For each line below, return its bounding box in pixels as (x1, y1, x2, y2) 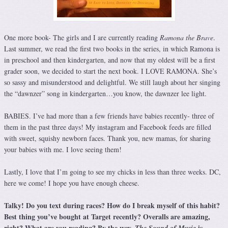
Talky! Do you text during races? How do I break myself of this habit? (4, 200, 220, 211)
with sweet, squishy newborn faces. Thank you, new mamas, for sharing (4, 133, 211, 144)
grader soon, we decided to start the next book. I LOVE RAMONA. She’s (4, 66, 217, 76)
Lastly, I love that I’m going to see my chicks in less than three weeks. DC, (4, 167, 221, 177)
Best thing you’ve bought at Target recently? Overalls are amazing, (4, 211, 210, 222)
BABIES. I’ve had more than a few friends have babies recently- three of (4, 111, 214, 121)
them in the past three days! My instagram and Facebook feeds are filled (4, 122, 211, 132)
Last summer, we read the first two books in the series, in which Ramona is (4, 44, 220, 54)
